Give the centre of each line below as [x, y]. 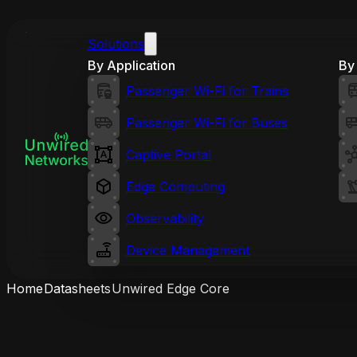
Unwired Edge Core [171, 288]
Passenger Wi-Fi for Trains [207, 91]
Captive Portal [169, 155]
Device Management [188, 250]
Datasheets [77, 288]
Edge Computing [175, 186]
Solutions [116, 44]
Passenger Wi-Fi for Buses [207, 123]
